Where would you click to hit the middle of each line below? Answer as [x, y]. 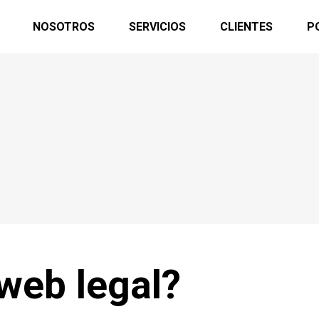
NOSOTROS [63, 26]
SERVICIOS [157, 26]
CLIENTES [246, 26]
